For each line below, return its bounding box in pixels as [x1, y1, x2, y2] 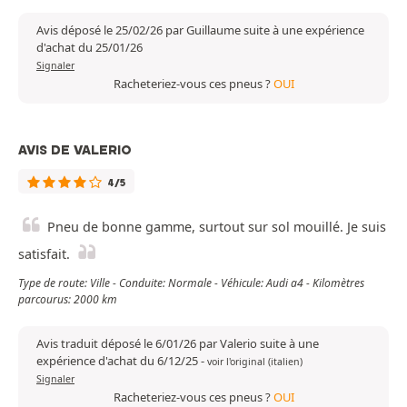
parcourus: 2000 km [18, 292, 117, 308]
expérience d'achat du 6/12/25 [36, 352, 201, 370]
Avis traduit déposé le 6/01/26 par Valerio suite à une [36, 335, 319, 352]
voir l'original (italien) [207, 355, 303, 369]
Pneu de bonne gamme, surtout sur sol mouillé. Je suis [47, 218, 386, 236]
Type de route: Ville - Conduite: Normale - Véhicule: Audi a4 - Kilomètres [18, 275, 364, 292]
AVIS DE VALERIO [18, 142, 132, 159]
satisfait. [18, 245, 70, 263]
